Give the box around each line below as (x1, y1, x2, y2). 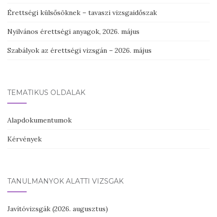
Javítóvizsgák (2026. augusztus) (7, 204, 108, 213)
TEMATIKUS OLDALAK (7, 88, 85, 97)
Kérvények (7, 135, 42, 143)
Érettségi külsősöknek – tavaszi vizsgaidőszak (7, 8, 157, 17)
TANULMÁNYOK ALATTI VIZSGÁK (7, 177, 124, 186)
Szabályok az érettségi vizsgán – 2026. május (7, 46, 152, 55)
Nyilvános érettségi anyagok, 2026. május (7, 27, 139, 36)
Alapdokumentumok (7, 116, 72, 124)
